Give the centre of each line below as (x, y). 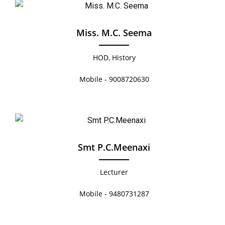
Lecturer (114, 172)
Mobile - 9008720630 (114, 79)
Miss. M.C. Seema (114, 33)
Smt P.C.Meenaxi (114, 147)
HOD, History (114, 58)
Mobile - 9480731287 (114, 194)
